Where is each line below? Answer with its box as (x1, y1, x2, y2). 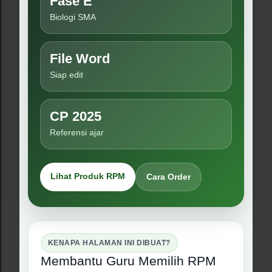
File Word (50, 51, 110, 66)
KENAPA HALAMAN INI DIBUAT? (48, 239, 171, 247)
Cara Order (146, 172, 191, 182)
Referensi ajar (50, 127, 104, 137)
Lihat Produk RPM (50, 171, 125, 181)
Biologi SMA (50, 12, 96, 22)
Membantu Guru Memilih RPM (41, 254, 216, 268)
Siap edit (50, 70, 83, 80)
